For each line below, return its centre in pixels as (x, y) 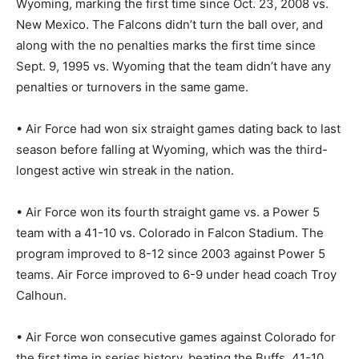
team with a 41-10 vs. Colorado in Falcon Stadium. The (170, 232)
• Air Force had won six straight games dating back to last (178, 128)
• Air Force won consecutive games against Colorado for (176, 337)
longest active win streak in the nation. (125, 170)
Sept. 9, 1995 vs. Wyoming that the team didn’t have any (173, 66)
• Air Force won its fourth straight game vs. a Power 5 (168, 212)
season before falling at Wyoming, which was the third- (172, 149)
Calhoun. (41, 295)
